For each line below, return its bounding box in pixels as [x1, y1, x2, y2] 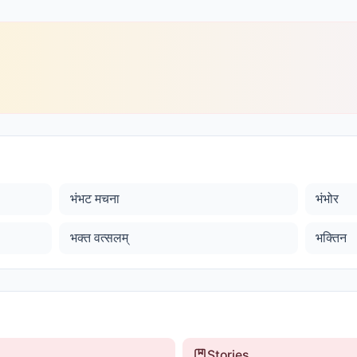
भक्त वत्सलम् [69, 229, 128, 245]
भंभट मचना [69, 190, 120, 206]
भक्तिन [316, 229, 347, 245]
